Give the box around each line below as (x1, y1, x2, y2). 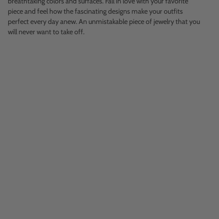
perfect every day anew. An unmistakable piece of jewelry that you (8, 17, 200, 26)
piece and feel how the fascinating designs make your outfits (8, 7, 183, 16)
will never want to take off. (8, 27, 85, 37)
